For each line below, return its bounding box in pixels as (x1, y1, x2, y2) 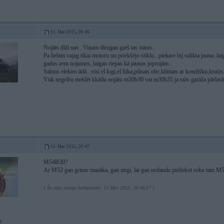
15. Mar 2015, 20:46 (50, 29, 89, 34)
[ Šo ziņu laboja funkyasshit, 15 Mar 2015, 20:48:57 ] (43, 185, 154, 190)
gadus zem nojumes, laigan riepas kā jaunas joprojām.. (43, 60, 171, 67)
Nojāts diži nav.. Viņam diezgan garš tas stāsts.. (43, 44, 155, 51)
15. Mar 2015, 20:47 (50, 144, 89, 149)
